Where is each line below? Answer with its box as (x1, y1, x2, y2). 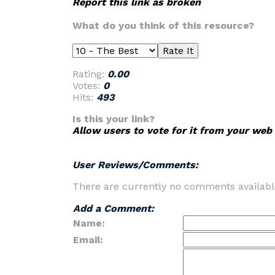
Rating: (72, 68, 107, 80)
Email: (73, 234, 103, 246)
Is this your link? (72, 113, 155, 125)
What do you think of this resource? (72, 20, 254, 31)
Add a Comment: (73, 203, 154, 214)
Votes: (72, 80, 103, 91)
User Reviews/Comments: (72, 159, 198, 171)
